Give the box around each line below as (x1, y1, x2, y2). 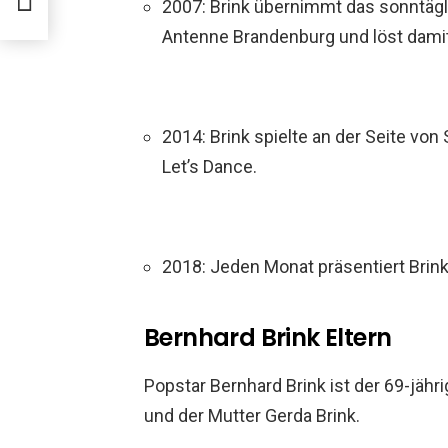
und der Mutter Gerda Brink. (144, 404, 360, 426)
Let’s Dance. (162, 155, 257, 177)
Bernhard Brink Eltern (144, 320, 392, 354)
